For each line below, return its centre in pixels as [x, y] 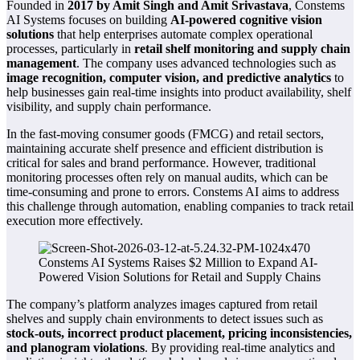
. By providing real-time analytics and [240, 348]
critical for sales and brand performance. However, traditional [161, 163]
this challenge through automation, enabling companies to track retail [180, 207]
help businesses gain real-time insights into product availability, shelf [179, 92]
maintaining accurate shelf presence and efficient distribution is [165, 149]
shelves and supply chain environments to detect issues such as [165, 319]
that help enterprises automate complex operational [183, 35]
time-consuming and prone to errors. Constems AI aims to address [173, 192]
